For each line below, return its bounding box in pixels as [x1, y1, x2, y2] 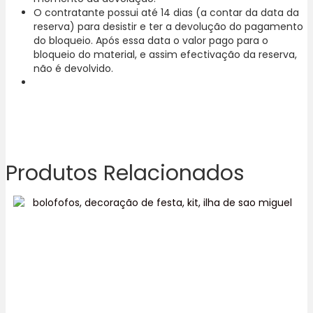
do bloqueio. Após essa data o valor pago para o [34, 33, 268, 48]
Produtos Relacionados [6, 158, 245, 188]
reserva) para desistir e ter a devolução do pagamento [34, 19, 303, 34]
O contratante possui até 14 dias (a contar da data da [34, 5, 299, 20]
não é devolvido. [34, 61, 113, 75]
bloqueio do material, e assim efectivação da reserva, [34, 47, 297, 61]
